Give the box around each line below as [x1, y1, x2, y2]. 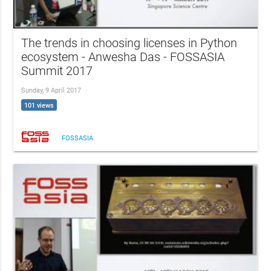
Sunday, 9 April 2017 [21, 87, 82, 95]
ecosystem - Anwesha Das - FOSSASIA [21, 50, 225, 65]
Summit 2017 [21, 64, 93, 79]
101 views [24, 101, 54, 109]
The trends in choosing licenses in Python [21, 36, 238, 51]
